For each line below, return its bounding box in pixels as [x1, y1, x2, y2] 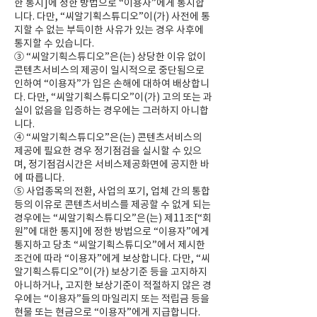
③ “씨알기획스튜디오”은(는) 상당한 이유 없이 [14, 50, 206, 63]
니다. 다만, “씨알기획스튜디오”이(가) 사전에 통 [14, 10, 210, 23]
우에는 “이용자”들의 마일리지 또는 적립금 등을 [14, 292, 209, 305]
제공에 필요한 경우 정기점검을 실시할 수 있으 [14, 144, 202, 157]
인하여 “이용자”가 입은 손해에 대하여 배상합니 [14, 77, 209, 90]
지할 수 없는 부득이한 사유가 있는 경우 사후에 [14, 23, 204, 36]
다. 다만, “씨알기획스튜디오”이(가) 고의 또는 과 [14, 91, 212, 103]
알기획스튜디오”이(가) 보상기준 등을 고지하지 [14, 265, 207, 278]
